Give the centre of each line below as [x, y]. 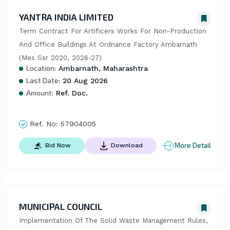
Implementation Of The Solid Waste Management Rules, [113, 220]
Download [127, 145]
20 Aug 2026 [84, 80]
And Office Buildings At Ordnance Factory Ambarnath [108, 44]
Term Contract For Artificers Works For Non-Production [112, 31]
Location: [41, 68]
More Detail [193, 146]
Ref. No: [44, 123]
